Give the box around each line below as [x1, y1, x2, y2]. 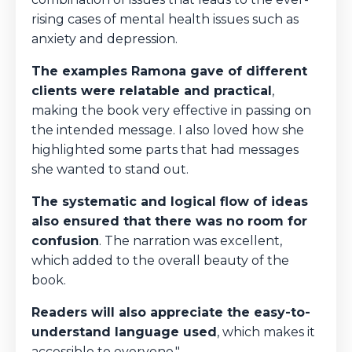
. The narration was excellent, [99, 233, 282, 249]
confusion [31, 233, 99, 249]
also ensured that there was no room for [31, 214, 307, 229]
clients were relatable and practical [31, 83, 272, 99]
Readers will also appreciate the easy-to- [31, 305, 310, 321]
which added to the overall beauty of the [31, 253, 289, 269]
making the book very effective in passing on [31, 103, 311, 119]
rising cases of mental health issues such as [31, 12, 299, 27]
